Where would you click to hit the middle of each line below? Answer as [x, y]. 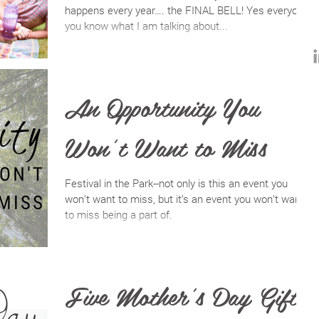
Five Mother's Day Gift [181, 295]
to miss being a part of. [119, 214]
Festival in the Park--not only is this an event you [176, 183]
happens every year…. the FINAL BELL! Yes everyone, [188, 10]
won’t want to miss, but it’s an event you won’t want [184, 198]
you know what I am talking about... [146, 26]
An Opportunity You [162, 106]
